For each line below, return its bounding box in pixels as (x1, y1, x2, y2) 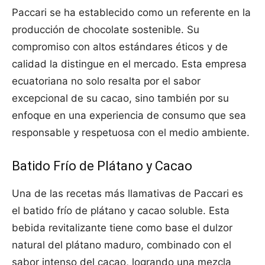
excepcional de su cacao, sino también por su (12, 92, 229, 105)
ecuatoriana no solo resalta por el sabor (12, 75, 201, 88)
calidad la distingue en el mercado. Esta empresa (12, 58, 247, 70)
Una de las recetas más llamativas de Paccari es (12, 188, 243, 200)
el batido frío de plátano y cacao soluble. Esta (12, 205, 230, 217)
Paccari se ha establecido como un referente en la (12, 7, 251, 19)
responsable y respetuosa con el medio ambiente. (12, 127, 250, 139)
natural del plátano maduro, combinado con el (12, 239, 231, 251)
